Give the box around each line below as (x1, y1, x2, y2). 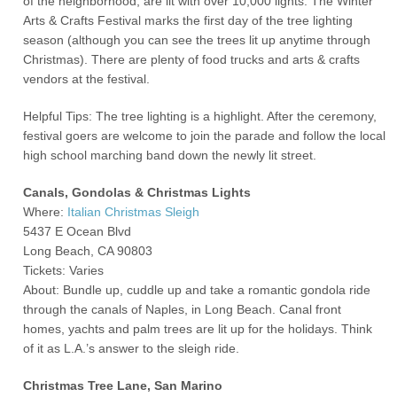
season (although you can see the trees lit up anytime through (23, 33, 371, 47)
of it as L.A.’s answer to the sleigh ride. (23, 341, 240, 355)
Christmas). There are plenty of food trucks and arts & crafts (23, 52, 361, 66)
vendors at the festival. (23, 72, 151, 86)
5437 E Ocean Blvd (23, 224, 132, 238)
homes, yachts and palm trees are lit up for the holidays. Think (23, 322, 373, 336)
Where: (23, 205, 68, 219)
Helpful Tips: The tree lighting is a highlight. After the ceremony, (23, 109, 378, 123)
